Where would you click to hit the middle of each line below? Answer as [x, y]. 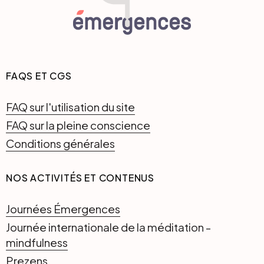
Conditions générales [60, 143]
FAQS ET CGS [39, 75]
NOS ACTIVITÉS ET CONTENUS [80, 177]
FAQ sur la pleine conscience [78, 125]
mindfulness [37, 242]
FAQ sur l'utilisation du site [70, 106]
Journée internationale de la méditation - [108, 227]
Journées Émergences [63, 208]
